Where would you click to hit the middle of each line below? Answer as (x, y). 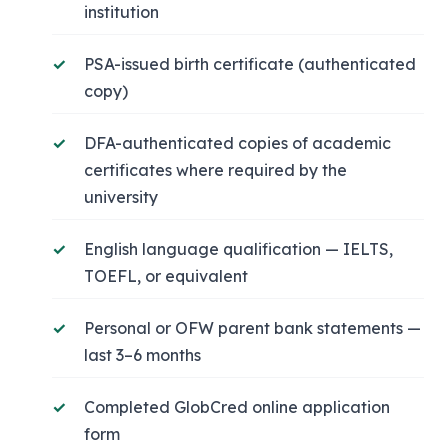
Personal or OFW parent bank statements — (252, 328)
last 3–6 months (142, 355)
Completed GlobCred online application (237, 407)
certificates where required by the (215, 170)
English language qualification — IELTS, (238, 249)
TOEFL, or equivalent (166, 276)
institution (121, 12)
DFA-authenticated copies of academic (237, 143)
